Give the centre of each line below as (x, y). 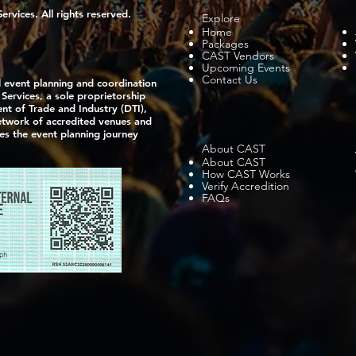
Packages (225, 44)
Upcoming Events (246, 68)
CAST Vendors (238, 56)
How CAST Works (246, 174)
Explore (221, 18)
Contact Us (230, 79)
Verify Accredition (246, 186)
